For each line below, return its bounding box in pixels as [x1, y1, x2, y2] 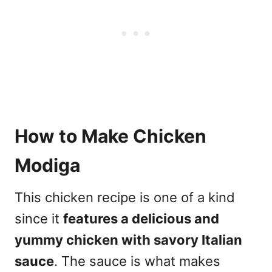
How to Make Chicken [15, 125, 206, 148]
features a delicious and [63, 211, 219, 227]
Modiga [15, 154, 80, 177]
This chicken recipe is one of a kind [15, 189, 235, 206]
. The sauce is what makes [54, 253, 220, 270]
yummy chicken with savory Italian [15, 232, 242, 248]
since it [15, 211, 63, 227]
